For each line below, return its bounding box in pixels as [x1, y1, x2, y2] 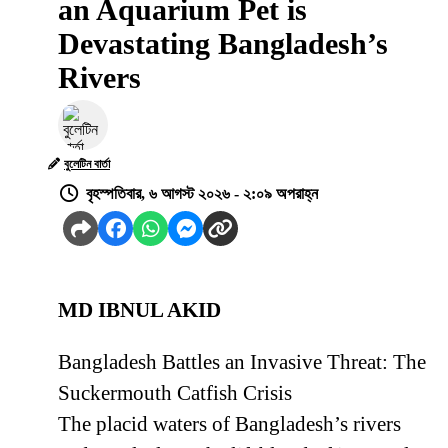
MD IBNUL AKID [58, 298, 221, 323]
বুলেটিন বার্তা [64, 157, 110, 172]
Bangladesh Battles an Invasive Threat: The [58, 350, 426, 375]
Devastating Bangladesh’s [58, 27, 388, 61]
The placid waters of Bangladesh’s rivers [58, 412, 401, 437]
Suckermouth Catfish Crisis [58, 381, 292, 406]
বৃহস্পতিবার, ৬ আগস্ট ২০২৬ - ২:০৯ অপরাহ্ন [86, 185, 318, 203]
